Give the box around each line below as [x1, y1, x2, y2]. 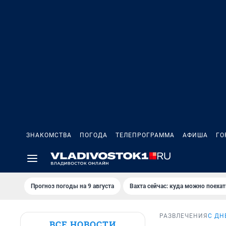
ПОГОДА [80, 132, 107, 139]
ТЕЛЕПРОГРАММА [116, 132, 175, 139]
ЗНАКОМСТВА [26, 132, 72, 139]
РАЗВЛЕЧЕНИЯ [159, 212, 208, 220]
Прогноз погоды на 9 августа [31, 183, 114, 190]
